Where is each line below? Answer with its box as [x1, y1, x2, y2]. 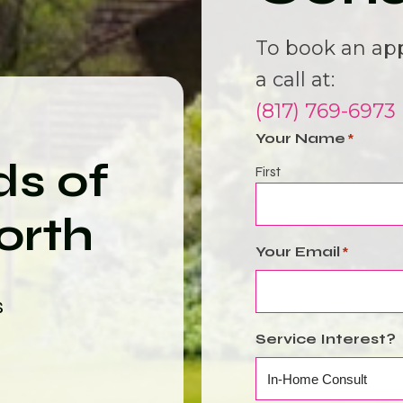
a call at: [255, 67, 335, 92]
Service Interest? [255, 330, 396, 347]
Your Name [255, 130, 345, 147]
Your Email [255, 243, 340, 260]
